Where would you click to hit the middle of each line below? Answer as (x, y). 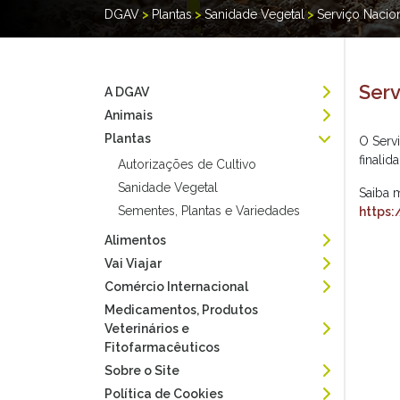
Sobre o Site (142, 371)
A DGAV (127, 92)
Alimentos (135, 240)
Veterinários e (147, 329)
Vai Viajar (133, 263)
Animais (129, 115)
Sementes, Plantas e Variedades (209, 211)
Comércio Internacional (176, 287)
